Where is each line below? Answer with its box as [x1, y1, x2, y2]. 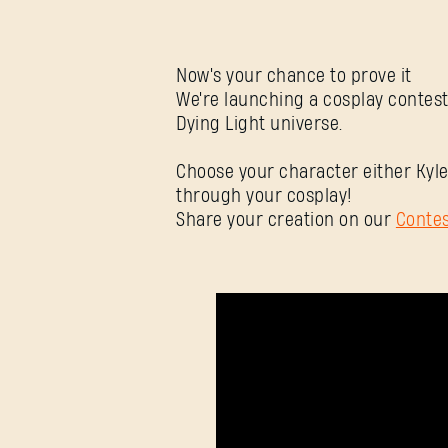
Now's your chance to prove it [176, 67, 412, 87]
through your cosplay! [176, 187, 353, 207]
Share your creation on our [176, 211, 396, 231]
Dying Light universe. [176, 115, 343, 135]
